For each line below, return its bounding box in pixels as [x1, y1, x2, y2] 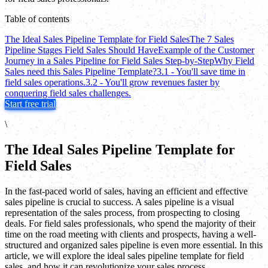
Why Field [214, 55, 254, 66]
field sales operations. [5, 77, 86, 87]
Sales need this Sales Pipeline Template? [5, 66, 157, 77]
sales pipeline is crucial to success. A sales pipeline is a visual [5, 196, 234, 207]
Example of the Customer [158, 44, 254, 55]
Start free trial [5, 98, 56, 109]
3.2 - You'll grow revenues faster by [86, 77, 220, 87]
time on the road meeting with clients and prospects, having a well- [5, 229, 256, 239]
